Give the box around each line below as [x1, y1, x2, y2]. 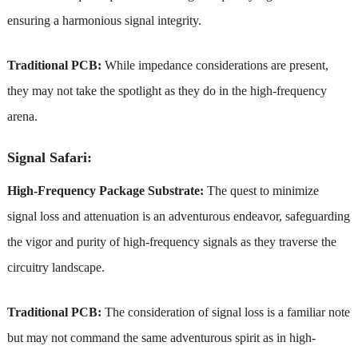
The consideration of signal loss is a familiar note [104, 304, 350, 319]
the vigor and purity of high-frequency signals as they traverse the [6, 234, 336, 249]
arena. [6, 109, 38, 123]
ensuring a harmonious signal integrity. [6, 13, 201, 27]
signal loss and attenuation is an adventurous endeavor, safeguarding [6, 209, 350, 223]
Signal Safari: [6, 149, 92, 165]
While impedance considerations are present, [101, 58, 328, 72]
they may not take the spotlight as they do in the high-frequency [6, 83, 327, 97]
